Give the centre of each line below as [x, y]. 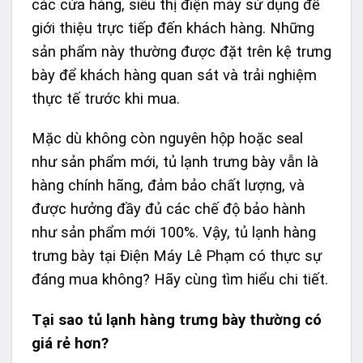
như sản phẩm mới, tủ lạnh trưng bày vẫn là [175, 162]
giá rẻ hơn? [70, 344]
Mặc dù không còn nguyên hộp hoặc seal [167, 139]
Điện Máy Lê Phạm [182, 256]
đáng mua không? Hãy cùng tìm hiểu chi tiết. [180, 280]
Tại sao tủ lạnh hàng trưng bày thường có [177, 320]
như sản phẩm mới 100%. [117, 233]
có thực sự [283, 256]
